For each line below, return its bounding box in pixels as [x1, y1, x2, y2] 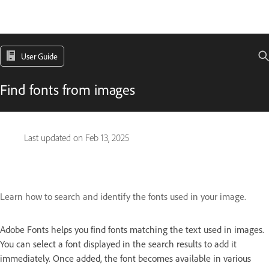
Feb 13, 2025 [85, 132, 129, 144]
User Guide [21, 51, 58, 61]
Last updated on [24, 132, 85, 144]
